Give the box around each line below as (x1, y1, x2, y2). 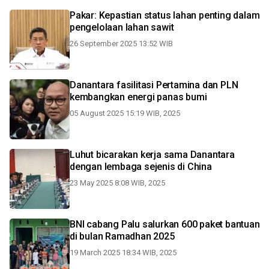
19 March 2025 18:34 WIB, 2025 (70, 248, 177, 257)
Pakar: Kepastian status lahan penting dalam (70, 10, 260, 21)
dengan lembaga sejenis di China (70, 161, 212, 172)
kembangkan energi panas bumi (70, 91, 207, 103)
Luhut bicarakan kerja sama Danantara (70, 149, 235, 160)
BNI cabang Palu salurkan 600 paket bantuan (70, 219, 260, 230)
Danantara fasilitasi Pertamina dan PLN (70, 79, 238, 91)
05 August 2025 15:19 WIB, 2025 (70, 109, 180, 118)
